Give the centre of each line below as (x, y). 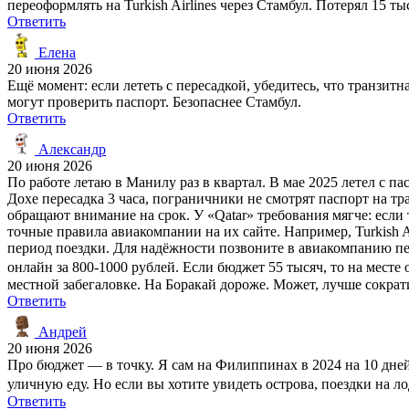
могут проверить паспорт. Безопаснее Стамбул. (154, 101)
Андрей (61, 331)
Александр (70, 149)
